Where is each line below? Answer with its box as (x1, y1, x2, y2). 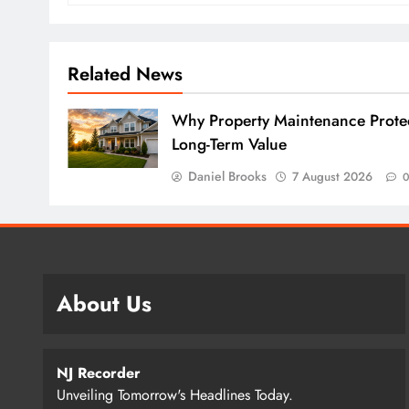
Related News (68, 59, 183, 88)
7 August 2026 (291, 167, 372, 185)
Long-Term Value (171, 131, 287, 156)
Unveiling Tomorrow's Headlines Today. (57, 383, 293, 405)
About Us (57, 287, 152, 320)
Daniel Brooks (187, 166, 267, 185)
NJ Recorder (57, 362, 141, 383)
